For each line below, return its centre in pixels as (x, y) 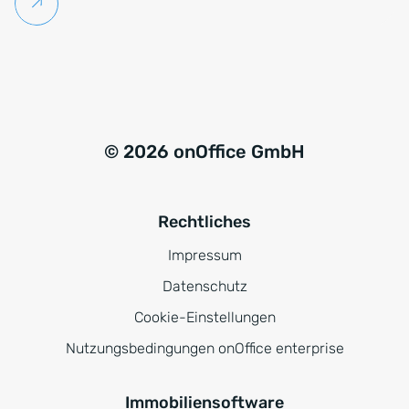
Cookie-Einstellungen (204, 317)
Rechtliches (204, 222)
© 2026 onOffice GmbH (204, 152)
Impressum (204, 255)
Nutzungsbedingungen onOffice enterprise (204, 348)
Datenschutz (204, 286)
